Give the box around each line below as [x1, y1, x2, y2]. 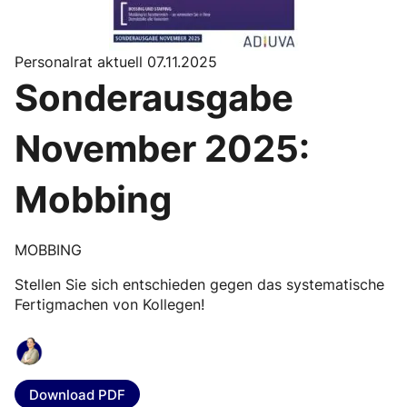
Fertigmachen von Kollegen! [15, 295, 204, 313]
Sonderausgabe [15, 75, 293, 120]
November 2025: [15, 126, 310, 171]
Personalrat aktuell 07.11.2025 [15, 53, 217, 71]
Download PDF [29, 385, 125, 403]
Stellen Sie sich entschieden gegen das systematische [15, 275, 384, 293]
